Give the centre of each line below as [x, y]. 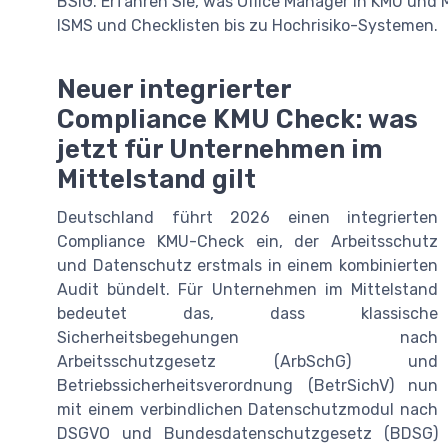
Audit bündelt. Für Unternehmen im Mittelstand [247, 289]
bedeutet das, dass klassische [247, 313]
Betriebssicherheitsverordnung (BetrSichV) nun [247, 385]
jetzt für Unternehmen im [220, 148]
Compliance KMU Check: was [237, 118]
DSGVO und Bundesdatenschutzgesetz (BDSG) [247, 433]
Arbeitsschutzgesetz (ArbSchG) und [247, 361]
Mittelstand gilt [156, 178]
